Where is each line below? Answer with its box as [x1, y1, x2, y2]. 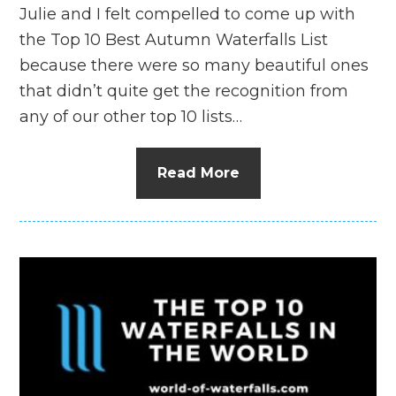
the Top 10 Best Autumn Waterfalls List [19, 29, 329, 49]
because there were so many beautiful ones [19, 55, 369, 75]
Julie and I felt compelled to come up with [19, 4, 356, 24]
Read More [156, 164, 240, 181]
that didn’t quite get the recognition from [19, 80, 349, 101]
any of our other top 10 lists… [19, 106, 243, 126]
